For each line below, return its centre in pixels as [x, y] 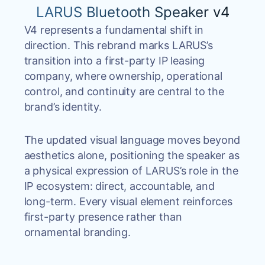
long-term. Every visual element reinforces [128, 201]
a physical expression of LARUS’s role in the [131, 171]
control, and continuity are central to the [124, 91]
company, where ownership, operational [123, 76]
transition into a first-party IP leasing [114, 61]
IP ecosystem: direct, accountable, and [119, 186]
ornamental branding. [77, 232]
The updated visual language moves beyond [132, 140]
